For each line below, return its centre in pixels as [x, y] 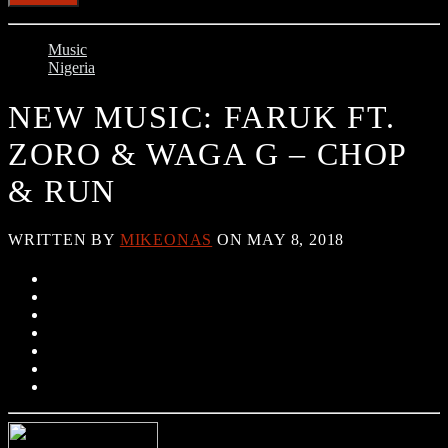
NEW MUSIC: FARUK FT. [202, 116]
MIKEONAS [166, 240]
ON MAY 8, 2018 [278, 240]
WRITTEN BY [64, 240]
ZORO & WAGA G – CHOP [208, 153]
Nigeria [71, 68]
